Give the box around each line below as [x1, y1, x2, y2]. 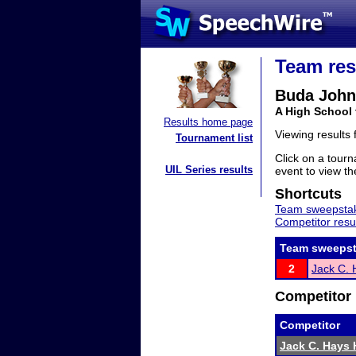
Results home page [164, 116, 253, 128]
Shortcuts [275, 186, 342, 202]
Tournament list [176, 132, 253, 144]
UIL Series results [165, 164, 253, 176]
